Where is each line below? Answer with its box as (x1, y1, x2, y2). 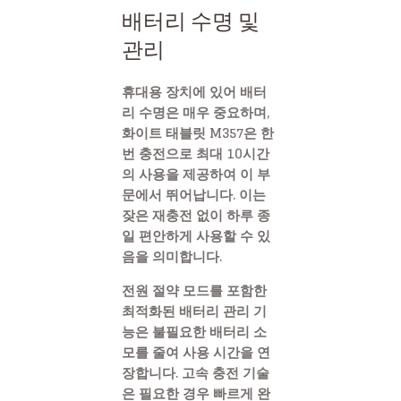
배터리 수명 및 (122, 6, 260, 38)
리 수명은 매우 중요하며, (122, 100, 269, 125)
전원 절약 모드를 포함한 (122, 277, 267, 303)
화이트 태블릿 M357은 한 (122, 121, 274, 146)
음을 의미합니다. (122, 244, 222, 269)
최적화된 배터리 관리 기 (122, 298, 267, 323)
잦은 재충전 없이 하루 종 (122, 203, 270, 228)
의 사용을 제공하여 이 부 (122, 162, 270, 187)
